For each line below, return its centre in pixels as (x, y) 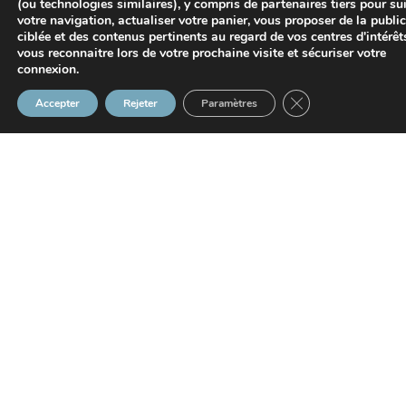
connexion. (48, 69)
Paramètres (229, 103)
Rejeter (140, 103)
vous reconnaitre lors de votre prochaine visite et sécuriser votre (202, 53)
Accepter (58, 103)
